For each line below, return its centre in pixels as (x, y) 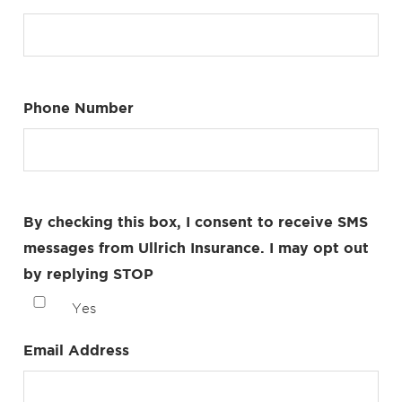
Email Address (76, 350)
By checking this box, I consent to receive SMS (196, 221)
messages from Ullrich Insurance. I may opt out (196, 247)
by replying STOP (88, 273)
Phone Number (79, 107)
